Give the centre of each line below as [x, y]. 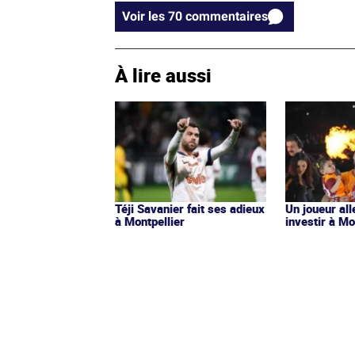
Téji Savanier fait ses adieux [190, 209]
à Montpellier [150, 221]
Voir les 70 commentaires [227, 17]
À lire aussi [163, 76]
